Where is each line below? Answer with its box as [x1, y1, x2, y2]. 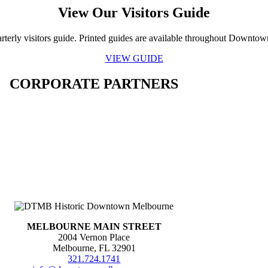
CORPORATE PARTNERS [10, 75, 179, 92]
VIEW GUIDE [105, 53, 163, 63]
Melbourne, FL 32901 [52, 242, 136, 253]
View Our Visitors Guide [58, 4, 210, 20]
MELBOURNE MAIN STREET [26, 221, 162, 232]
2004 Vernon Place [58, 232, 130, 242]
